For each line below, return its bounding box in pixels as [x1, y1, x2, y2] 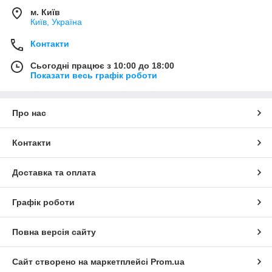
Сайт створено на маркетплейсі [12, 256, 151, 267]
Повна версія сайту [12, 226, 96, 237]
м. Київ [30, 7, 60, 17]
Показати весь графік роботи [30, 70, 157, 80]
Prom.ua [151, 256, 185, 267]
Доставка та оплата [12, 167, 96, 177]
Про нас [12, 107, 46, 118]
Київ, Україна [30, 16, 82, 27]
